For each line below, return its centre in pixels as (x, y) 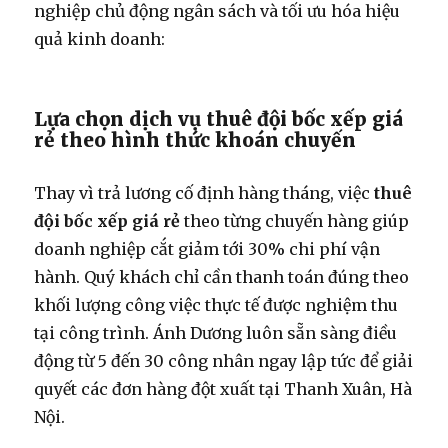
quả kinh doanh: (100, 38)
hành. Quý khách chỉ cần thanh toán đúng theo (222, 276)
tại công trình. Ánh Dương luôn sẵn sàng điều (216, 332)
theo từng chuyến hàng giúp (295, 220)
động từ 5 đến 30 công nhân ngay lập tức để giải (224, 360)
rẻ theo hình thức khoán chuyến (195, 139)
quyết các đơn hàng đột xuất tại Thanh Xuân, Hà (223, 388)
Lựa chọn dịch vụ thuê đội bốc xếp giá (219, 118)
